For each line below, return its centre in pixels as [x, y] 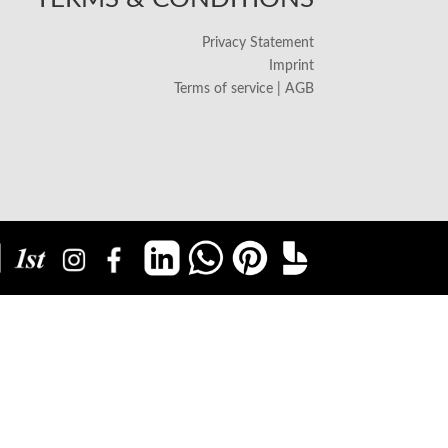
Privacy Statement [257, 42]
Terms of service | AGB [243, 88]
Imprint [291, 65]
